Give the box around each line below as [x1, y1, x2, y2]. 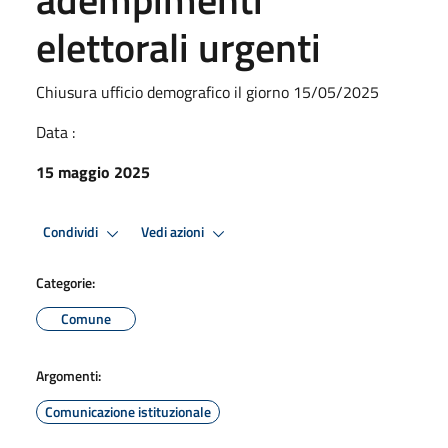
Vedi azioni [141, 221, 207, 244]
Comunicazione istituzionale [45, 400, 211, 422]
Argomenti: [36, 364, 101, 386]
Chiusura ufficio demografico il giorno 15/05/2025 [36, 79, 379, 104]
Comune [61, 307, 111, 329]
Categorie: [36, 271, 95, 293]
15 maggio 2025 [36, 159, 150, 184]
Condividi [43, 221, 101, 244]
